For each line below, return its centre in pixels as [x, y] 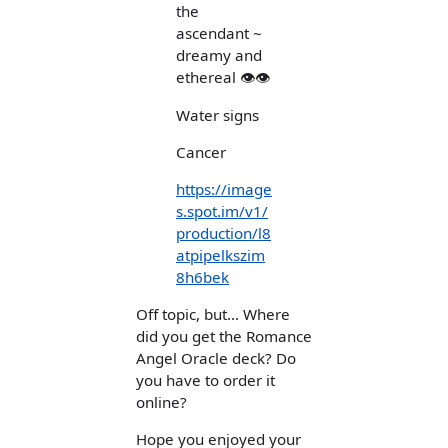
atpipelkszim [220, 254]
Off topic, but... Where [213, 314]
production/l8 [223, 232]
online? [161, 402]
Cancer [201, 151]
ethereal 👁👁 [223, 77]
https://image [224, 188]
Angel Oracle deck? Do [216, 358]
